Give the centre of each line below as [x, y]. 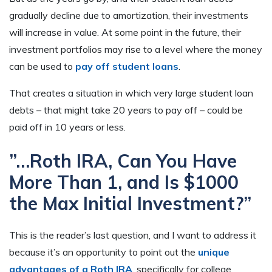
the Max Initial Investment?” [130, 203]
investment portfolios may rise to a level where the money [136, 49]
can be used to [42, 66]
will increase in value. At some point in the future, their [125, 32]
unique [214, 252]
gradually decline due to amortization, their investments [129, 15]
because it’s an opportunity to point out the [104, 252]
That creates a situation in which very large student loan [131, 93]
